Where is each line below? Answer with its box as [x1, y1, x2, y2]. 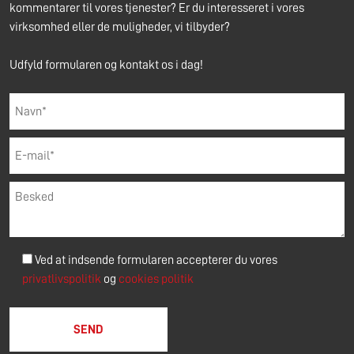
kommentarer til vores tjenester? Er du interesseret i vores [9, 2, 304, 15]
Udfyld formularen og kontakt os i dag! [9, 58, 203, 72]
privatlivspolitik [22, 273, 104, 286]
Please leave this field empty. [8, 290, 156, 303]
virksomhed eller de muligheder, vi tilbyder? [9, 21, 230, 34]
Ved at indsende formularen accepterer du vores [35, 254, 277, 267]
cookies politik [119, 273, 194, 286]
